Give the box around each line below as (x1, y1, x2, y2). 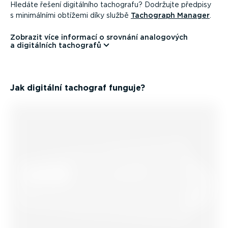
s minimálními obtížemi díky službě (10, 11, 131, 19)
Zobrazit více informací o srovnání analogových (10, 33, 188, 42)
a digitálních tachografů (10, 41, 101, 50)
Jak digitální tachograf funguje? (10, 83, 145, 93)
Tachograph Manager (131, 11, 210, 19)
